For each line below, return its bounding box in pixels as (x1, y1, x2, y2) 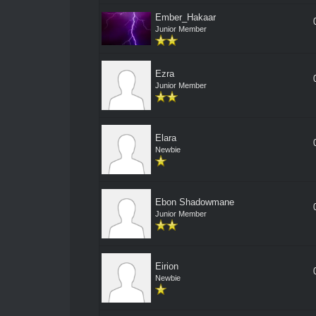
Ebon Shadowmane (154, 197, 234, 207)
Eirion (154, 261, 178, 272)
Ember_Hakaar (154, 12, 216, 23)
